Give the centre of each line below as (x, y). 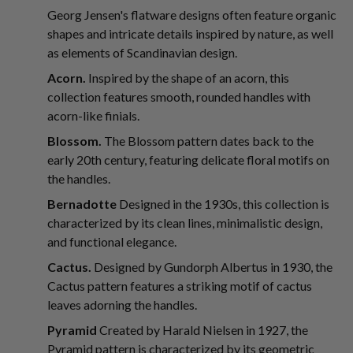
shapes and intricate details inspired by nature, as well (190, 33)
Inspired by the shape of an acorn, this (188, 78)
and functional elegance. (112, 242)
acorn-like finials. (93, 115)
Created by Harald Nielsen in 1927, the (203, 330)
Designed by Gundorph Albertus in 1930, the (212, 267)
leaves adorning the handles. (122, 305)
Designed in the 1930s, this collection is (223, 204)
